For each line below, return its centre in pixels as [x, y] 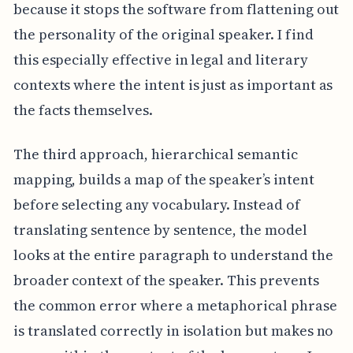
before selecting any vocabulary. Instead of [156, 204]
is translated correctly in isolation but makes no [173, 330]
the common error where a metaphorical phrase [175, 305]
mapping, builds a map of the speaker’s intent [163, 179]
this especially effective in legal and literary [160, 59]
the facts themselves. [83, 110]
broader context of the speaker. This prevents [166, 280]
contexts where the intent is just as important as [173, 84]
